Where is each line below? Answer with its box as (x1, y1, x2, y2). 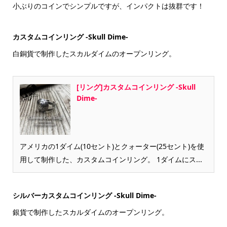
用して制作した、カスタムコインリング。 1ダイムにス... (19, 154, 202, 164)
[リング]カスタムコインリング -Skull (76, 82, 196, 92)
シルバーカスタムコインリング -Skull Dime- (12, 190, 157, 200)
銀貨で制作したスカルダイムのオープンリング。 (12, 207, 169, 217)
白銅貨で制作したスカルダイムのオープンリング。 (12, 48, 176, 58)
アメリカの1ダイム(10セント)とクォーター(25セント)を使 (19, 141, 204, 151)
